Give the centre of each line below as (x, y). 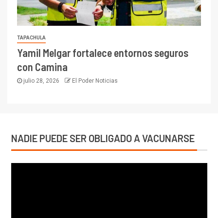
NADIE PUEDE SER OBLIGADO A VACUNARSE (103, 138)
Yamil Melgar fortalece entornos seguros (103, 53)
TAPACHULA (31, 38)
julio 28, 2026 (41, 81)
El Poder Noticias (95, 81)
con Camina (42, 67)
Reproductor (31, 169)
